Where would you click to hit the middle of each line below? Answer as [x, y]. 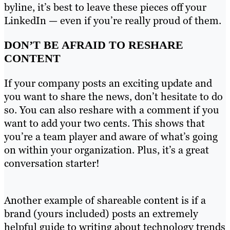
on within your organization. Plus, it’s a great [107, 150]
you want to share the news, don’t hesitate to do [113, 96]
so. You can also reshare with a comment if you [112, 110]
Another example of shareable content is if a [105, 200]
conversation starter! [52, 163]
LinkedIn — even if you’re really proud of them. [113, 20]
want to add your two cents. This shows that [104, 123]
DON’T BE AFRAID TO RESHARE [94, 45]
